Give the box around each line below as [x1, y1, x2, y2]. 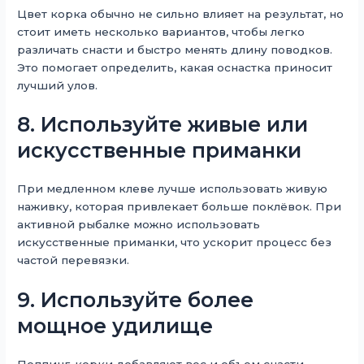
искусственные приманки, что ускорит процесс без [17, 236, 332, 249]
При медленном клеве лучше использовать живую [17, 182, 328, 196]
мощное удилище [17, 314, 214, 339]
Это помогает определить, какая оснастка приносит [17, 60, 333, 74]
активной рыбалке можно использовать [17, 218, 261, 232]
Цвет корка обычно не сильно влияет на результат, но [17, 6, 344, 20]
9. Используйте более [17, 288, 254, 313]
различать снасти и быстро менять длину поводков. [17, 42, 333, 56]
